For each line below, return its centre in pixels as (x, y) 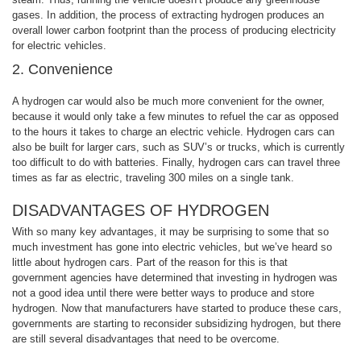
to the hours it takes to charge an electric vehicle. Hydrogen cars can (173, 131)
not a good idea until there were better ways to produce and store (163, 293)
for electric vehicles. (59, 45)
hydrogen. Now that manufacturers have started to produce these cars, (177, 308)
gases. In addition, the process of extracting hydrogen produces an (168, 15)
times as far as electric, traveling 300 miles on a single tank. (153, 177)
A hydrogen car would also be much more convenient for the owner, (168, 101)
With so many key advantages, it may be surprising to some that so (170, 231)
